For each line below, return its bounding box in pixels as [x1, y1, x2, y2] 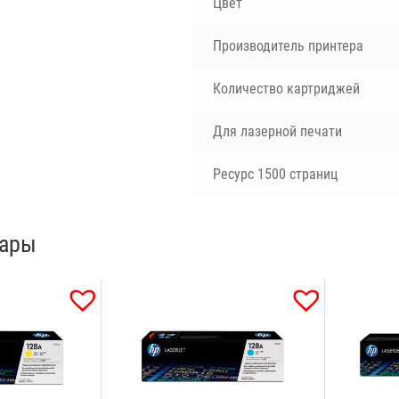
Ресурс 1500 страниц [212, 165, 338, 183]
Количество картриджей [212, 79, 360, 97]
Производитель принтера [212, 37, 363, 54]
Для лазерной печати [212, 122, 342, 140]
